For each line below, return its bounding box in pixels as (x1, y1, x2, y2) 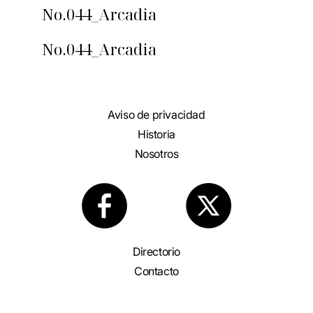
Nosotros (134, 146, 179, 161)
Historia (138, 127, 175, 141)
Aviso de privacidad (108, 108, 205, 122)
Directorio (133, 245, 180, 259)
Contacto (134, 263, 179, 278)
